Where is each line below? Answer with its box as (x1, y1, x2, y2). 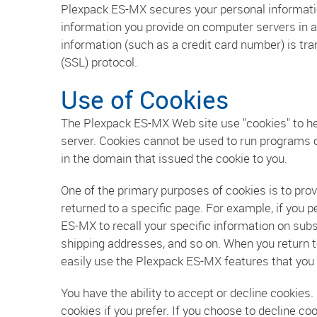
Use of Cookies (61, 83, 229, 116)
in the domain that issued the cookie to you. (61, 150, 287, 166)
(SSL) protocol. (61, 54, 137, 70)
